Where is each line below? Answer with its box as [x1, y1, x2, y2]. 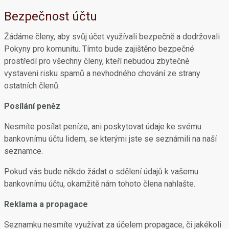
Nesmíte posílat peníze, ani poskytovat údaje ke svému [4, 122, 201, 131]
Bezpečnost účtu [4, 9, 97, 24]
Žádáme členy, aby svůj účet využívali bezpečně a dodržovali [4, 32, 220, 41]
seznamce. [4, 146, 43, 156]
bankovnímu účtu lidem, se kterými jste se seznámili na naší [4, 134, 217, 144]
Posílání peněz [4, 101, 60, 111]
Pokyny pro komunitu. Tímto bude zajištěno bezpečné [4, 44, 194, 54]
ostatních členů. [4, 81, 60, 90]
